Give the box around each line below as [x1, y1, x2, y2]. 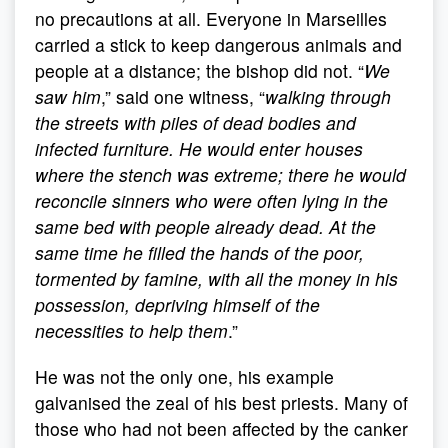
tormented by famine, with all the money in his [35, 266, 398, 291]
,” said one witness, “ [101, 84, 265, 109]
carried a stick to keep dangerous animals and [35, 32, 402, 57]
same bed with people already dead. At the [35, 214, 376, 239]
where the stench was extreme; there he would [35, 162, 406, 187]
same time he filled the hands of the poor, [35, 240, 364, 265]
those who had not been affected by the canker [35, 416, 408, 441]
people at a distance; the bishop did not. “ [35, 58, 364, 83]
